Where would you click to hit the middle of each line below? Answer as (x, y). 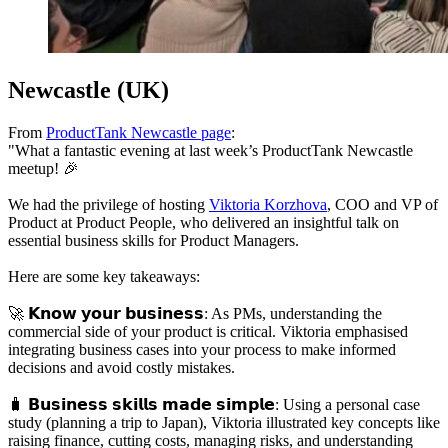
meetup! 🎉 (43, 169)
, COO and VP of (382, 205)
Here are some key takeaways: (104, 277)
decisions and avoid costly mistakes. (121, 368)
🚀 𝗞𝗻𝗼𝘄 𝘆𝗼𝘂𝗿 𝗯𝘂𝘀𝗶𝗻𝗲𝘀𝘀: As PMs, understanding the (195, 314)
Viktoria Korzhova (268, 205)
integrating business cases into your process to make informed (202, 350)
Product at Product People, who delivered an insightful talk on (203, 223)
